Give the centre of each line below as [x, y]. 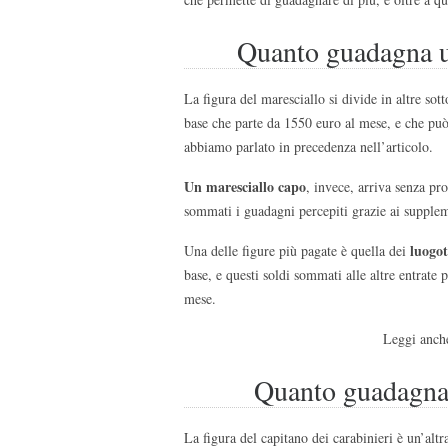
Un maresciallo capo [245, 186]
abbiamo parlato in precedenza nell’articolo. [308, 146]
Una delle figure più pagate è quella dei [297, 250]
